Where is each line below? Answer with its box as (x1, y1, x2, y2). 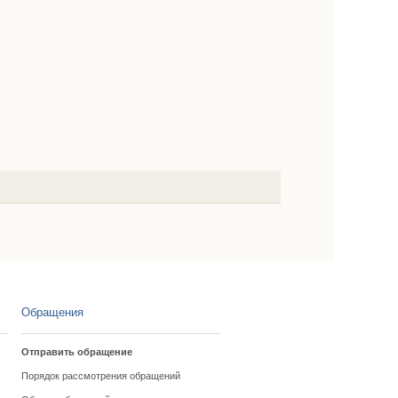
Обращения (20, 306, 84, 319)
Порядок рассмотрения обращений (20, 370, 180, 381)
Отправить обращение (20, 346, 132, 357)
